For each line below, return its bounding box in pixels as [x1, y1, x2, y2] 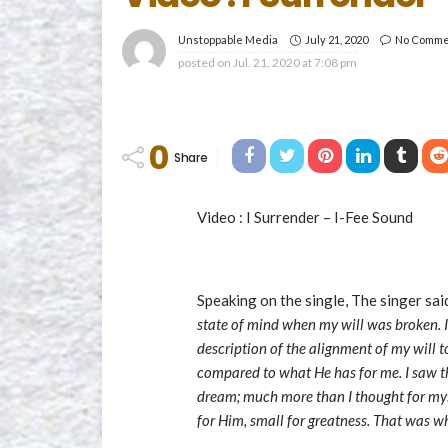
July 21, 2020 [305, 32, 368, 46]
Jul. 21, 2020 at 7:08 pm [233, 55, 357, 71]
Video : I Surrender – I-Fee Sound [197, 207, 413, 226]
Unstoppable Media [178, 33, 278, 47]
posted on [178, 55, 231, 71]
